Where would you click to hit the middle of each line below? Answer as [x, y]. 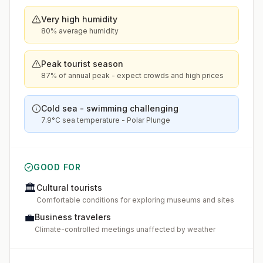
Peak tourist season [82, 64]
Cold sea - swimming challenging [110, 108]
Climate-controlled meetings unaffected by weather [125, 229]
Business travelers [73, 217]
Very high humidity [79, 19]
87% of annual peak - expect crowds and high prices [132, 75]
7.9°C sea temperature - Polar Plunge [106, 120]
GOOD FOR [57, 167]
